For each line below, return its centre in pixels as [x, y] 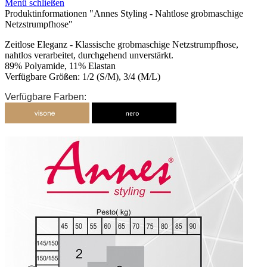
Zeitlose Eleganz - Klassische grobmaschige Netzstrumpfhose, [122, 44]
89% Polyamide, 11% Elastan [60, 66]
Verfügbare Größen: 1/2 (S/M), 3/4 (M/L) [83, 76]
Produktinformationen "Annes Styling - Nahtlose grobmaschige [124, 13]
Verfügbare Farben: [47, 97]
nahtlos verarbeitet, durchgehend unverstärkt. [89, 55]
